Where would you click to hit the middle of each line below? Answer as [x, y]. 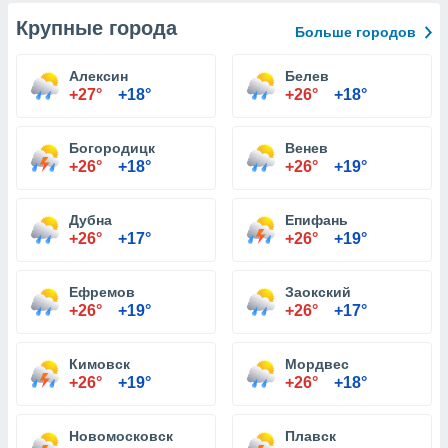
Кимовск [99, 364]
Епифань [316, 220]
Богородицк [112, 148]
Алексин [98, 76]
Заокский [318, 292]
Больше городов [355, 32]
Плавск [310, 436]
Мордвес [317, 364]
